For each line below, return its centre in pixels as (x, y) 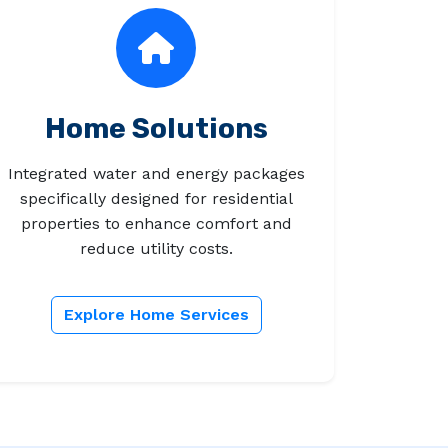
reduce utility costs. (156, 249)
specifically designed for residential (156, 199)
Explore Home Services (156, 315)
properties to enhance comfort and (156, 224)
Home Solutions (156, 129)
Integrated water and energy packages (156, 174)
